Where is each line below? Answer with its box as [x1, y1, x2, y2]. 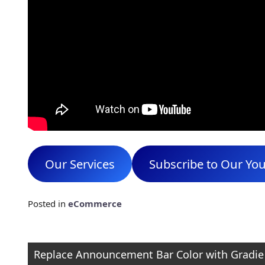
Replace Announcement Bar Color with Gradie [34, 247, 264, 261]
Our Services [44, 155, 115, 172]
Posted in [28, 198, 68, 209]
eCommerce [68, 198, 122, 209]
